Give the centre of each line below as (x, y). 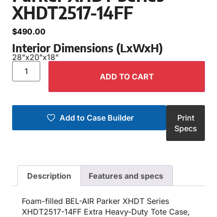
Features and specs (126, 176)
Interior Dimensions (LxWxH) (87, 47)
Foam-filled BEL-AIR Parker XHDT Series (95, 201)
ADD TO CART (127, 76)
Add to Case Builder (96, 117)
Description (49, 176)
